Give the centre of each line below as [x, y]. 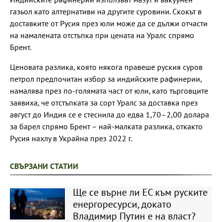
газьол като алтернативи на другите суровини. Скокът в [106, 11]
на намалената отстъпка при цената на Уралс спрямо [102, 35]
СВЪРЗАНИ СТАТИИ [44, 166]
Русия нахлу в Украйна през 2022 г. [71, 138]
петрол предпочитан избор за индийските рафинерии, [106, 79]
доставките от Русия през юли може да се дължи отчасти [109, 23]
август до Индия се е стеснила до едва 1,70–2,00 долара [110, 114]
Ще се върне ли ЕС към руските [140, 192]
